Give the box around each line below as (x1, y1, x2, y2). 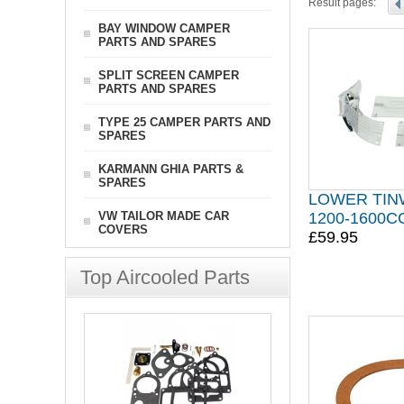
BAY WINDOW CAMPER (98, 22, 230, 35)
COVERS (98, 223, 148, 235)
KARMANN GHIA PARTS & (98, 162, 243, 176)
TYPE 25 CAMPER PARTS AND (98, 115, 271, 129)
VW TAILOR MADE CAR (98, 209, 229, 223)
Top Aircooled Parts (80, 266, 250, 289)
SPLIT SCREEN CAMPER (98, 69, 239, 82)
